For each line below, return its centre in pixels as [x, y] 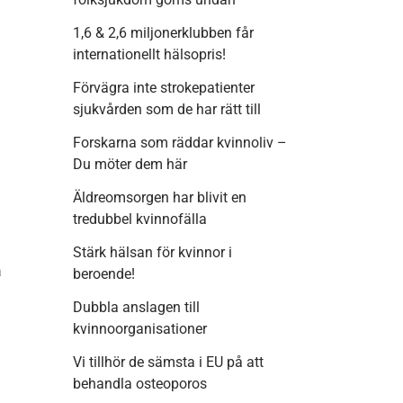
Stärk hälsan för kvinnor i [152, 253]
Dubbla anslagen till [136, 308]
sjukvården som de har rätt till [167, 110]
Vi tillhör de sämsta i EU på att [168, 363]
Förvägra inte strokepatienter [164, 88]
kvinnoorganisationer [140, 329]
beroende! [104, 274]
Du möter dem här [130, 165]
